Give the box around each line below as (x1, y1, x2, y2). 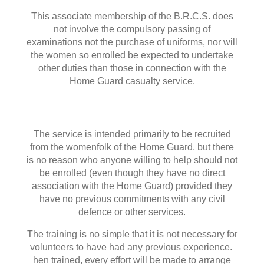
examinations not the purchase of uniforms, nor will (27, 37, 237, 48)
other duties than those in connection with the (38, 63, 226, 74)
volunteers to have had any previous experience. (29, 242, 235, 253)
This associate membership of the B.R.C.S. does (31, 11, 233, 22)
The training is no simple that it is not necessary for (27, 229, 237, 240)
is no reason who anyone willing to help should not (27, 155, 237, 166)
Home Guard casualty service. (69, 76, 195, 87)
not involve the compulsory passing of (54, 24, 210, 35)
